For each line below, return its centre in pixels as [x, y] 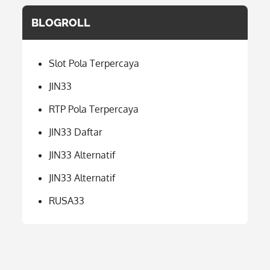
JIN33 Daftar [76, 132]
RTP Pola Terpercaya [94, 109]
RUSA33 [67, 201]
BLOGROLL [61, 23]
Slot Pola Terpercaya [94, 63]
